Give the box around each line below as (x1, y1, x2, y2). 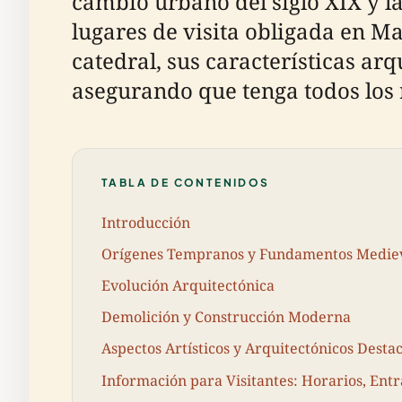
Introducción (101, 212, 190, 232)
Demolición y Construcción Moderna (101, 307, 351, 328)
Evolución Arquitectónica (101, 275, 275, 295)
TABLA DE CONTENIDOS (101, 176, 270, 189)
